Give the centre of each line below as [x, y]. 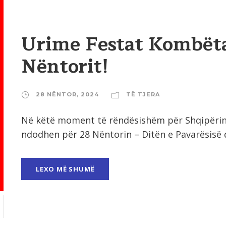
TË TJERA [143, 94]
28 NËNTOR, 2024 [67, 94]
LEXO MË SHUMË [65, 169]
